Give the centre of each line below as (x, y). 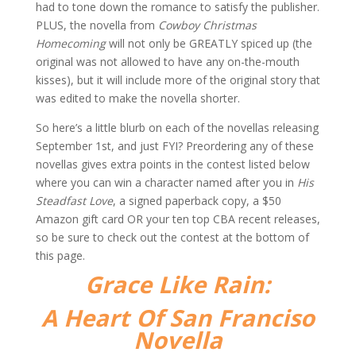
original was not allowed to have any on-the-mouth (167, 62)
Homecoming (70, 43)
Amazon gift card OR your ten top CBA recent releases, (178, 219)
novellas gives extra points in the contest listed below (172, 164)
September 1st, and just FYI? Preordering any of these (174, 146)
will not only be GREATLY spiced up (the (209, 43)
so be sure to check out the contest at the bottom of (172, 237)
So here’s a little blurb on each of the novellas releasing (177, 128)
